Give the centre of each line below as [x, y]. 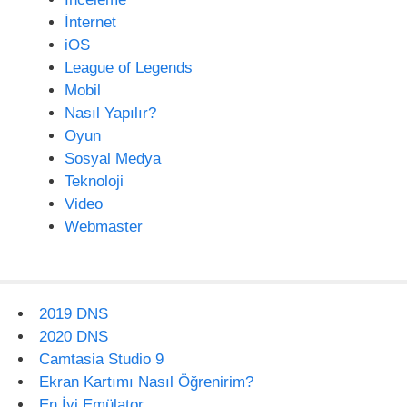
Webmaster [104, 227]
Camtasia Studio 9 [101, 359]
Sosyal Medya [113, 159]
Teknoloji [94, 181]
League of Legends [129, 68]
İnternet [90, 22]
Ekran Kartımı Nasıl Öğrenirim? [146, 382]
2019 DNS [74, 313]
